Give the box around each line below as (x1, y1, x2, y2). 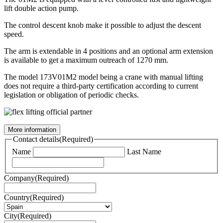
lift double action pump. (4, 4, 79, 13)
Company (4, 173, 35, 182)
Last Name (127, 147, 161, 156)
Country (4, 193, 30, 202)
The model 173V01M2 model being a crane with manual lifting (4, 73, 203, 82)
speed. (4, 30, 24, 39)
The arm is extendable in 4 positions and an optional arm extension (4, 47, 213, 56)
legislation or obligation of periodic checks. (4, 91, 139, 100)
